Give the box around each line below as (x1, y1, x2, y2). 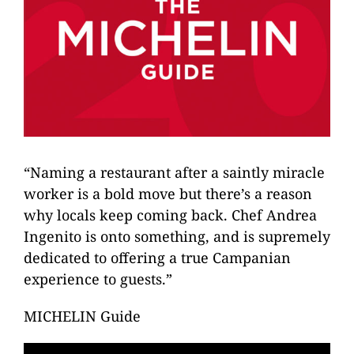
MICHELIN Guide (24, 307, 141, 326)
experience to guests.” (24, 269, 172, 289)
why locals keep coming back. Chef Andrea (24, 205, 317, 225)
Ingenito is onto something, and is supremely (24, 227, 330, 247)
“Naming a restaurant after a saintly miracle (24, 163, 325, 183)
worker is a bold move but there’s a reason (24, 184, 312, 204)
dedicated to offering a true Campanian (24, 248, 291, 268)
